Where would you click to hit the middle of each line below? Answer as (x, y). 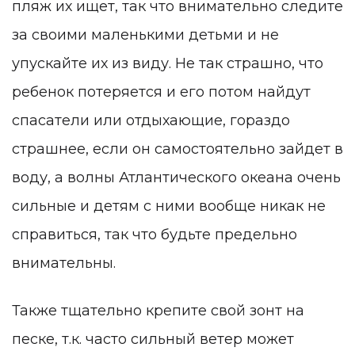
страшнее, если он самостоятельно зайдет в (177, 149)
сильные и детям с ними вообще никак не (169, 206)
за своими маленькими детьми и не (145, 35)
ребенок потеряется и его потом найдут (161, 92)
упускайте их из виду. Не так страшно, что (168, 64)
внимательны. (64, 263)
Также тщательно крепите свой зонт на (158, 310)
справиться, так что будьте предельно (155, 235)
